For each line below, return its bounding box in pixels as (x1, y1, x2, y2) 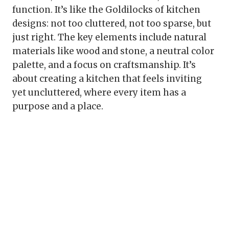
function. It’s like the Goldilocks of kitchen (12, 4, 200, 16)
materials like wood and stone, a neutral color (12, 45, 214, 57)
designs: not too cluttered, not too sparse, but (12, 18, 211, 30)
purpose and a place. (12, 101, 103, 112)
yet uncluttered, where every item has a (12, 87, 186, 99)
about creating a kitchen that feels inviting (12, 73, 202, 85)
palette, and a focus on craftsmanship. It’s (12, 59, 196, 71)
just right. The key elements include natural (12, 32, 207, 43)
